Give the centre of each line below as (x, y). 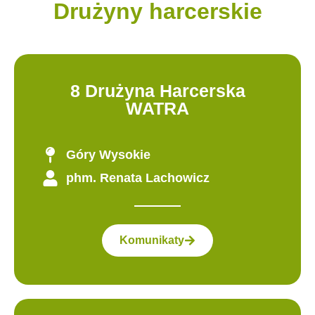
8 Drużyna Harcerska (157, 90)
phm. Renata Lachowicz (137, 178)
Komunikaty (152, 240)
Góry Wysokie (108, 154)
